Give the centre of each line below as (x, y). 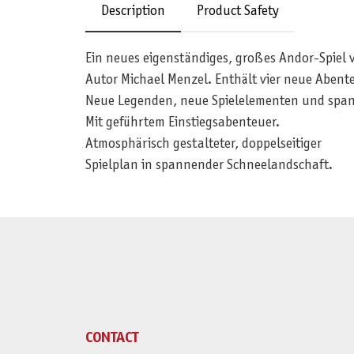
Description (133, 11)
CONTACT (111, 338)
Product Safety (237, 11)
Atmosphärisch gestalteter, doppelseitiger (203, 144)
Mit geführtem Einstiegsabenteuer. (182, 122)
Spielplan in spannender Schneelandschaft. (209, 165)
